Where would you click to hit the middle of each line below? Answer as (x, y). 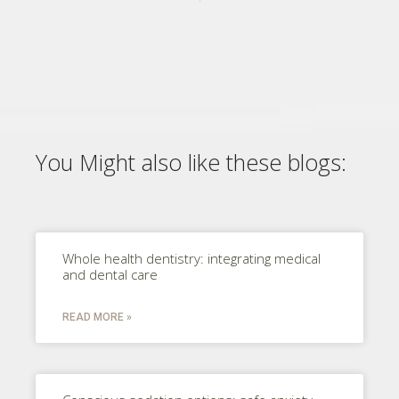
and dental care (110, 274)
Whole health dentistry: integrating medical (191, 258)
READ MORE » (97, 317)
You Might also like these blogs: (191, 162)
